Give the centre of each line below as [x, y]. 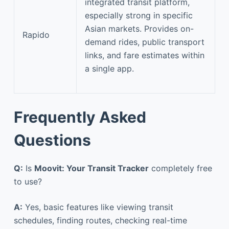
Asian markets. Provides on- [139, 28]
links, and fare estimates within [145, 55]
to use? [28, 181]
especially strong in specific [139, 15]
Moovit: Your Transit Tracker [91, 168]
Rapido [36, 35]
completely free [180, 168]
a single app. [109, 68]
